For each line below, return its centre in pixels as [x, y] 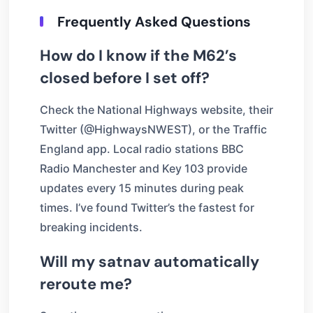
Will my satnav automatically [150, 261]
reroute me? [86, 284]
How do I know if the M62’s [138, 55]
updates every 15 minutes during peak [142, 188]
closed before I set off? [125, 78]
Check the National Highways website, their [156, 109]
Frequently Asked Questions [154, 21]
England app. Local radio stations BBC [142, 148]
